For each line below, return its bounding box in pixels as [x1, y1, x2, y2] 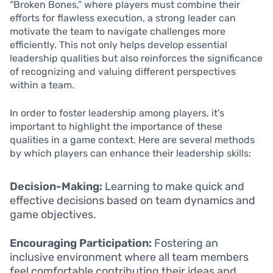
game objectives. [10, 208, 96, 222]
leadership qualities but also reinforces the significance [10, 52, 263, 65]
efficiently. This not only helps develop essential [10, 39, 227, 51]
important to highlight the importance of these [10, 121, 222, 133]
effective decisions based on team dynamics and [10, 194, 255, 208]
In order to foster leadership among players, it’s [10, 107, 224, 119]
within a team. [10, 79, 74, 91]
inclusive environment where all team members [10, 250, 249, 264]
